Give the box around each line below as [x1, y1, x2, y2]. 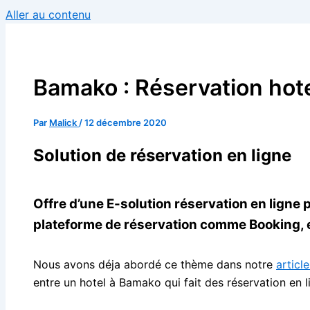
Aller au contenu [6, 8, 91, 21]
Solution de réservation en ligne [33, 145, 291, 166]
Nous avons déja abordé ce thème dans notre [33, 257, 276, 271]
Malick [49, 116, 79, 128]
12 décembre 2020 [84, 116, 167, 128]
